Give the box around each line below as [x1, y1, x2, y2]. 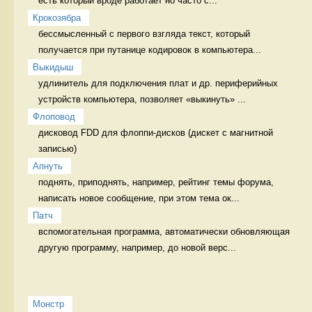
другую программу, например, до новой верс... [38, 242, 236, 253]
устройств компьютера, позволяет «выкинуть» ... [38, 93, 246, 104]
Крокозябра [33, 12, 81, 23]
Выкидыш [33, 61, 73, 72]
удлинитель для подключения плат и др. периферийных [38, 77, 278, 88]
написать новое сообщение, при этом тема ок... [38, 192, 240, 203]
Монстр [33, 298, 64, 309]
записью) [38, 143, 79, 154]
